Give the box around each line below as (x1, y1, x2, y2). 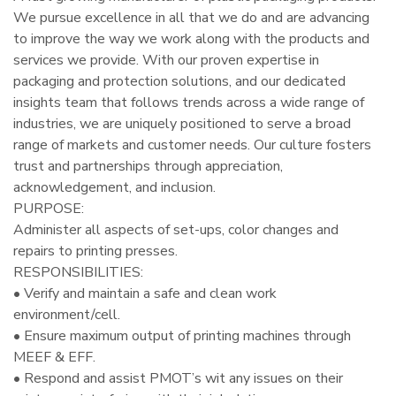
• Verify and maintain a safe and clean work (13, 284, 277, 304)
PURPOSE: (13, 199, 84, 219)
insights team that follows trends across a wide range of (13, 93, 364, 113)
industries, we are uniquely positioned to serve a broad (13, 114, 351, 134)
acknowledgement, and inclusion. (13, 178, 216, 198)
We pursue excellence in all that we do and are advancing (13, 8, 369, 28)
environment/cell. (13, 305, 120, 325)
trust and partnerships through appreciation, (13, 156, 283, 177)
